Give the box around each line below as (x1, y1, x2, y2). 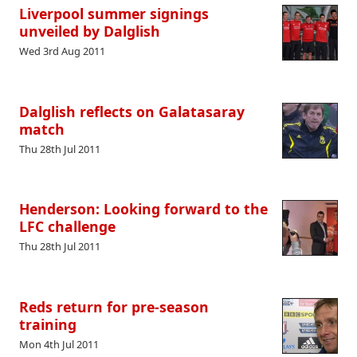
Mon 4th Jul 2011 (19, 337, 99, 352)
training (19, 314, 76, 334)
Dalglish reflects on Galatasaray (19, 101, 245, 121)
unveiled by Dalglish (19, 21, 160, 41)
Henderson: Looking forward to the (19, 199, 268, 219)
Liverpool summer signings (19, 3, 209, 23)
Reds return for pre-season (19, 296, 209, 316)
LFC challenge (19, 217, 116, 237)
